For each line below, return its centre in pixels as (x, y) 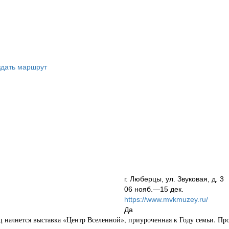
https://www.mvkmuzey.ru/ (166, 200)
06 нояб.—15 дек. (154, 189)
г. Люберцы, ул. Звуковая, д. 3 (174, 179)
